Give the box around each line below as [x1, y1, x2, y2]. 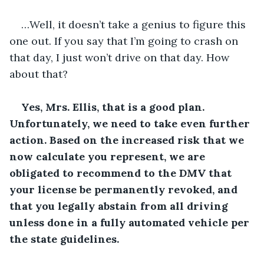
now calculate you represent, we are [9, 149, 208, 163]
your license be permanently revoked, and [9, 182, 240, 196]
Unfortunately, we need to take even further [9, 116, 253, 130]
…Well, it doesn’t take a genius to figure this [21, 17, 249, 31]
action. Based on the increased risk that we [9, 133, 247, 147]
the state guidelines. [9, 232, 119, 246]
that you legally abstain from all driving [9, 199, 231, 213]
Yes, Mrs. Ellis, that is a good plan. [21, 100, 207, 114]
